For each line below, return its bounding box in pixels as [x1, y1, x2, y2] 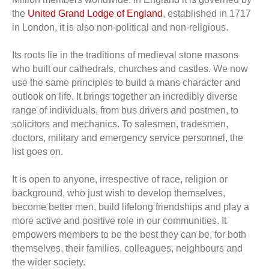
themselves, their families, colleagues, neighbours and [12, 243, 243, 253]
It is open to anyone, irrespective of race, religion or [12, 174, 228, 184]
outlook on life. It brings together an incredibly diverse [12, 91, 238, 101]
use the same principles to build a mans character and [12, 77, 241, 88]
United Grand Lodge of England [28, 8, 163, 19]
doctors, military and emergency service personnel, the [12, 133, 243, 143]
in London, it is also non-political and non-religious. [12, 22, 231, 32]
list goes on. [12, 147, 63, 157]
